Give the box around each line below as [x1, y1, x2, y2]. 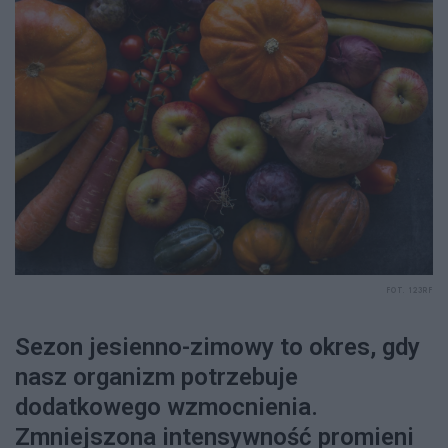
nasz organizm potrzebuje [15, 362, 298, 391]
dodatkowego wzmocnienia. [15, 392, 318, 421]
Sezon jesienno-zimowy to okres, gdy [15, 332, 420, 361]
